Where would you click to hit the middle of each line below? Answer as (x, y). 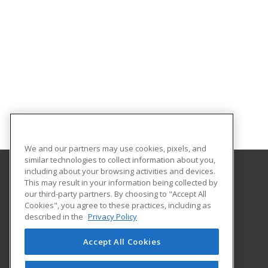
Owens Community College (103, 185)
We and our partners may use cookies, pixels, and (115, 148)
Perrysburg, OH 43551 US (98, 224)
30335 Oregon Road (88, 211)
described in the (55, 216)
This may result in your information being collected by (121, 182)
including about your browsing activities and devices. (120, 171)
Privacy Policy (112, 216)
